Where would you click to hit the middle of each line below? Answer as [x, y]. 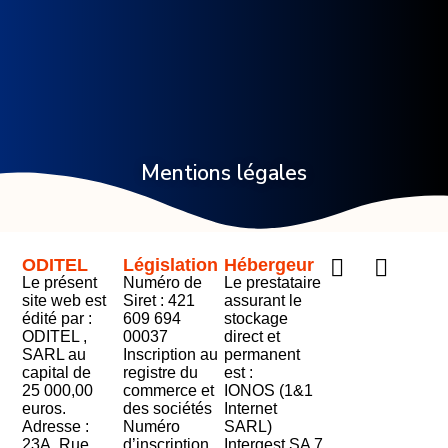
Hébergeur [268, 265]
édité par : [57, 319]
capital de [57, 373]
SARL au [54, 355]
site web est [64, 301]
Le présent [60, 283]
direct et [251, 337]
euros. [44, 409]
